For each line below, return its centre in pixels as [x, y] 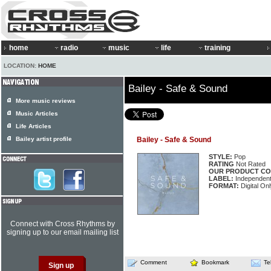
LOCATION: [21, 66]
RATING [221, 164]
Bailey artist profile [44, 139]
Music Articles [37, 113]
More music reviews [46, 101]
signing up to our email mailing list [62, 232]
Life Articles [34, 126]
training [217, 48]
